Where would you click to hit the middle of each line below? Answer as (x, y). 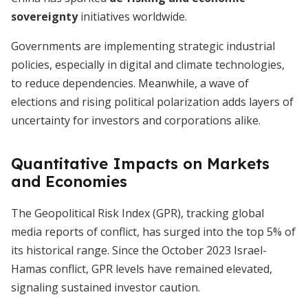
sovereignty (44, 16)
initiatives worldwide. (132, 16)
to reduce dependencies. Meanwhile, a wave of (130, 83)
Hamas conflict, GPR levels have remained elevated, (142, 269)
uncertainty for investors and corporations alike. (136, 120)
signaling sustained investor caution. (106, 287)
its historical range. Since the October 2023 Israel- (139, 250)
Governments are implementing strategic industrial (143, 46)
